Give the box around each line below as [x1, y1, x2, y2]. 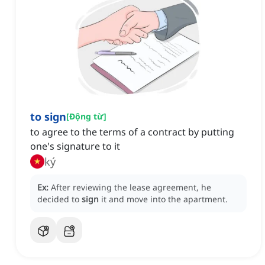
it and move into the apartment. [101, 193, 228, 205]
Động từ [69, 111, 104, 122]
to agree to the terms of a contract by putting [30, 125, 234, 139]
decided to [37, 193, 82, 205]
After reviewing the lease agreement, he [51, 182, 211, 193]
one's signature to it [30, 140, 120, 153]
